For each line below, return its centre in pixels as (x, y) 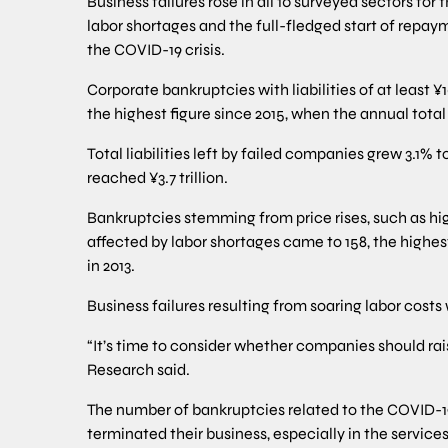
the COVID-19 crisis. (156, 49)
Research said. (138, 369)
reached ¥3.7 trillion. (157, 177)
